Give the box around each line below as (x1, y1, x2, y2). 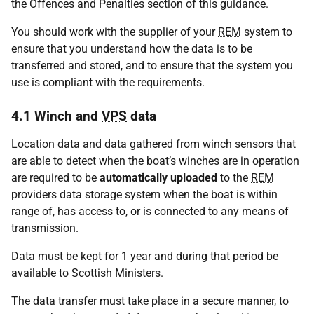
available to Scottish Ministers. (11, 266, 163, 280)
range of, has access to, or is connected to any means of (11, 205, 289, 218)
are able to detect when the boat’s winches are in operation (11, 154, 299, 168)
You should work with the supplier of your (11, 25, 218, 39)
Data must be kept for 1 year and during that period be (11, 250, 278, 263)
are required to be (11, 171, 100, 184)
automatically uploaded (100, 171, 217, 184)
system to (241, 25, 292, 39)
